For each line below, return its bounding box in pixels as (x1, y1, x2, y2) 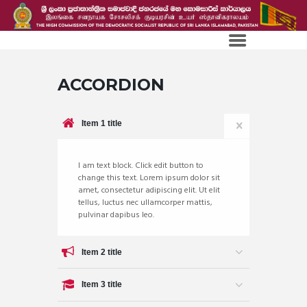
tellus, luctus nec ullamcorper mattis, (78, 195, 212, 210)
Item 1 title (81, 118, 122, 128)
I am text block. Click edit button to (78, 158, 204, 173)
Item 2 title (81, 247, 122, 257)
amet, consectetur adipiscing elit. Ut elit (78, 183, 220, 197)
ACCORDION (58, 75, 164, 95)
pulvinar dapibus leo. (78, 208, 154, 222)
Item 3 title (81, 280, 122, 290)
